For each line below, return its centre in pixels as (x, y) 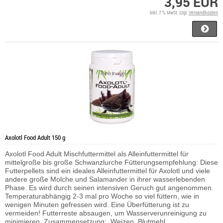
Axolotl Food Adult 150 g (35, 137)
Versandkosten (203, 12)
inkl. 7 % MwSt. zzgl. (169, 12)
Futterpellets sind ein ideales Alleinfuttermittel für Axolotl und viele (108, 170)
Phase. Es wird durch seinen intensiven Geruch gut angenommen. (109, 187)
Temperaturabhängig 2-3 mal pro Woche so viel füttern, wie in (102, 196)
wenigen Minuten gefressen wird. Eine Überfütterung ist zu (97, 204)
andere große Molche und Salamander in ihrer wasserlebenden (105, 179)
